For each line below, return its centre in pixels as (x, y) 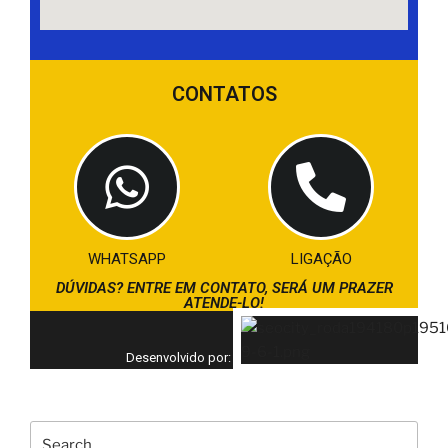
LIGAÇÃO (321, 258)
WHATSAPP (127, 258)
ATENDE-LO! (224, 302)
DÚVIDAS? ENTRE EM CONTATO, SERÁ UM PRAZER (224, 287)
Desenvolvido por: (178, 357)
